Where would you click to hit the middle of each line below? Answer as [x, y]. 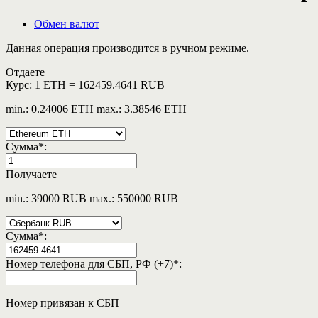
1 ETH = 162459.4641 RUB [100, 85]
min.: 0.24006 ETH [50, 109]
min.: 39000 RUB [46, 199]
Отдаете [25, 72]
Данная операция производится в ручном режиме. [127, 48]
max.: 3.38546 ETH [142, 109]
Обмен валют [67, 24]
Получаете [31, 175]
